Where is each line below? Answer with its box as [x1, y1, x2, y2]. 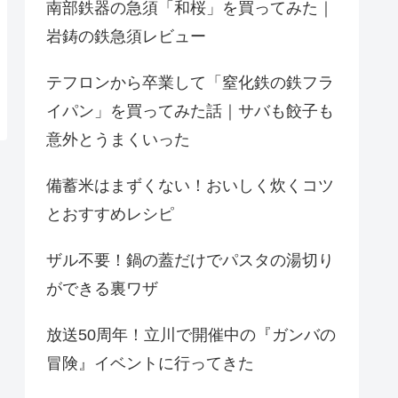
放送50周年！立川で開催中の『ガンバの [46, 326, 336, 345]
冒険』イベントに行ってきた [46, 354, 254, 373]
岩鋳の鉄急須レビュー [46, 28, 206, 46]
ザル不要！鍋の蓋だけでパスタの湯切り [46, 251, 334, 270]
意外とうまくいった [46, 131, 190, 149]
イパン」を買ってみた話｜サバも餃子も [46, 102, 334, 121]
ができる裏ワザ [46, 280, 158, 298]
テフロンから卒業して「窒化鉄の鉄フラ [46, 74, 334, 92]
